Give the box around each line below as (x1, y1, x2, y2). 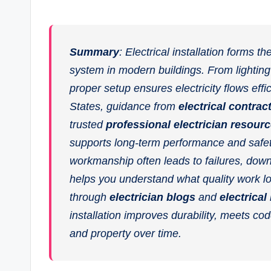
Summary (70, 46, 119, 59)
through (70, 191, 109, 204)
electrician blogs (109, 191, 195, 204)
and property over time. (70, 227, 181, 240)
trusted (70, 119, 106, 131)
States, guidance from (70, 100, 178, 113)
